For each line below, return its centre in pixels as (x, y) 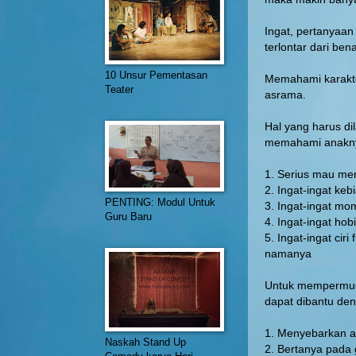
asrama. (285, 95)
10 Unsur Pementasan (156, 75)
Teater (119, 89)
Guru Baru (128, 217)
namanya (288, 253)
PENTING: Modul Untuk (160, 202)
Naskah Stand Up (145, 342)
